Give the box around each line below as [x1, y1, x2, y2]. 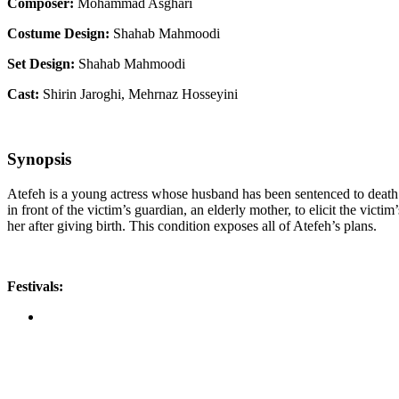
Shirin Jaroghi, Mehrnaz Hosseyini [43, 86, 238, 102]
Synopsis [7, 150, 71, 169]
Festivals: [7, 278, 63, 294]
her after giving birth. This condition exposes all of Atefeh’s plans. [7, 217, 377, 233]
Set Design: [7, 56, 78, 72]
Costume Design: [7, 26, 113, 42]
